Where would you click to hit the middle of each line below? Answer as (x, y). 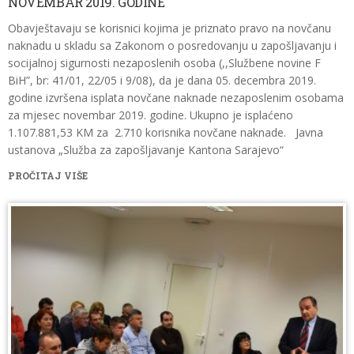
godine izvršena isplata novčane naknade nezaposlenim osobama (176, 98)
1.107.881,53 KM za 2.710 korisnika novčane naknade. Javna (166, 132)
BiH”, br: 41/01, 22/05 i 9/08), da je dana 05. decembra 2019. (162, 80)
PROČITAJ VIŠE (48, 175)
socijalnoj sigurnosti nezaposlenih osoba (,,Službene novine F (164, 63)
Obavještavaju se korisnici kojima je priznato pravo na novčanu (169, 28)
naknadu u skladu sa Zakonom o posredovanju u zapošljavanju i (172, 45)
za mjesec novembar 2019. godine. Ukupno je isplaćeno (151, 115)
